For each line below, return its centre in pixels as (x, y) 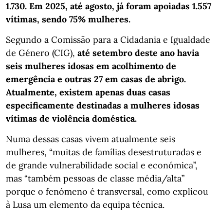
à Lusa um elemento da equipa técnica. (85, 204)
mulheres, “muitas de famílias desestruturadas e (104, 152)
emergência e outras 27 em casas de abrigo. (96, 79)
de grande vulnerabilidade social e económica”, (102, 165)
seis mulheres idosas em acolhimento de (91, 66)
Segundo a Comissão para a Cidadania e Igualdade (108, 39)
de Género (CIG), (42, 53)
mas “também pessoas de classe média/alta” (95, 178)
